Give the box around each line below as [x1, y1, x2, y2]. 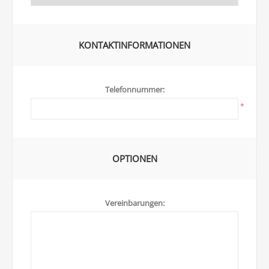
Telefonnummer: [104, 84, 165, 95]
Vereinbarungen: [104, 198, 165, 208]
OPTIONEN [112, 153, 157, 165]
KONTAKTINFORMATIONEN [79, 39, 190, 51]
